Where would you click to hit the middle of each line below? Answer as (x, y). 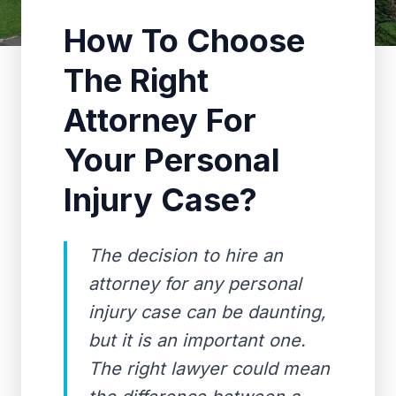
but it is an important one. (197, 340)
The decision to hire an (186, 255)
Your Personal (172, 160)
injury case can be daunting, (207, 312)
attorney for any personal (195, 284)
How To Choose (184, 41)
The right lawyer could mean (209, 369)
